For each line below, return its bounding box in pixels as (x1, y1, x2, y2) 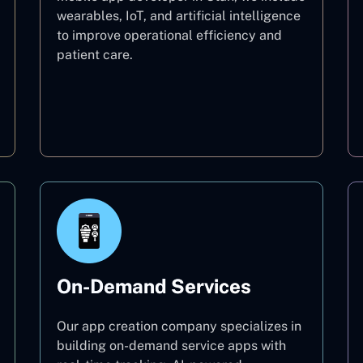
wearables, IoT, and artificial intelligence (57, 8, 301, 23)
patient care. (57, 47, 133, 62)
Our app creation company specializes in (57, 318, 301, 334)
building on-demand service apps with (57, 338, 286, 353)
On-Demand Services (57, 275, 251, 297)
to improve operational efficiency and (57, 28, 282, 43)
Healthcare (148, 110, 215, 126)
